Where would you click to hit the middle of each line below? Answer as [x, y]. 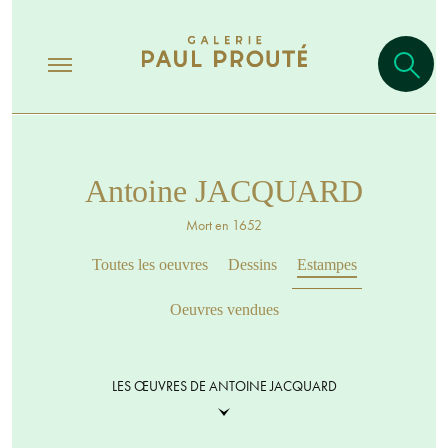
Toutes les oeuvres [149, 264]
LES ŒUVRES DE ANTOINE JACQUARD [224, 386]
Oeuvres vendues [224, 309]
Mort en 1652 [224, 225]
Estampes [326, 264]
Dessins [252, 264]
